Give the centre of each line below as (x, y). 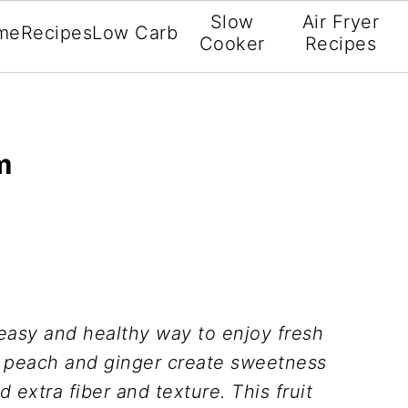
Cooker (232, 44)
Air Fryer (341, 22)
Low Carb (135, 33)
